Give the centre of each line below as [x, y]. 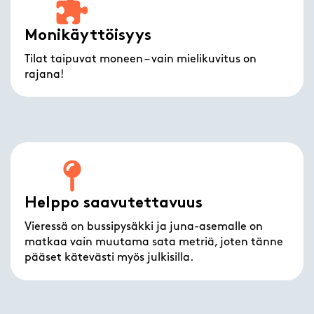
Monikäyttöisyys [88, 36]
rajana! [45, 75]
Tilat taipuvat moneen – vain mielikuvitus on [141, 59]
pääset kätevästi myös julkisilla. [109, 258]
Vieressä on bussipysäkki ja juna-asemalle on [144, 227]
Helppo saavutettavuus [114, 204]
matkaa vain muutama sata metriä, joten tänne [154, 243]
